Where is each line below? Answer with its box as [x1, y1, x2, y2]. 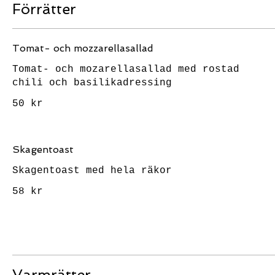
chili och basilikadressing [12, 77, 172, 88]
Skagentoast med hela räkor [12, 165, 172, 176]
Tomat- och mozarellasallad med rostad [12, 64, 239, 75]
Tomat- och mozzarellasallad [12, 42, 153, 54]
